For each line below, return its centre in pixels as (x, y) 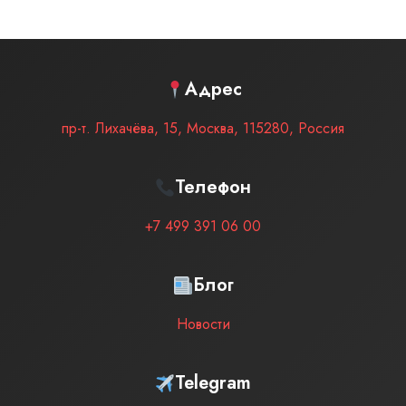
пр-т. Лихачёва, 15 (120, 128)
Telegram (213, 383)
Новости (203, 324)
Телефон (213, 187)
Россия (321, 128)
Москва (210, 128)
